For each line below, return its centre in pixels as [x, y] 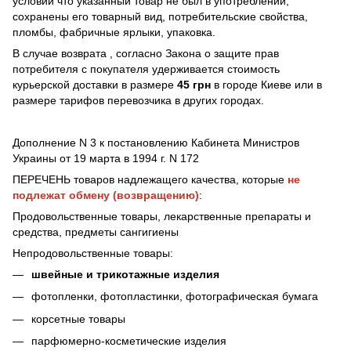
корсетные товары [80, 318]
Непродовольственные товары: [93, 253]
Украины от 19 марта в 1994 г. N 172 [106, 158]
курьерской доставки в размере [95, 85]
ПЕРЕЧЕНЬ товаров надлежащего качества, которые [148, 179]
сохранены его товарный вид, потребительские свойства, [160, 16]
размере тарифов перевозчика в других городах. [138, 100]
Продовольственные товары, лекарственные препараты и [162, 216]
